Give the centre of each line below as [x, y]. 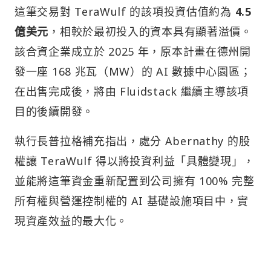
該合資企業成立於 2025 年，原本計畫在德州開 [133, 51]
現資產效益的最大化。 [71, 220]
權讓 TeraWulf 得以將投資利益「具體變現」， [135, 161]
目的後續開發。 [54, 111]
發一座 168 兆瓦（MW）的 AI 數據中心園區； [133, 71]
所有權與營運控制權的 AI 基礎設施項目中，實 [132, 201]
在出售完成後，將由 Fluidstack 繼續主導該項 [132, 91]
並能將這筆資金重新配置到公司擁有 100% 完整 [135, 181]
